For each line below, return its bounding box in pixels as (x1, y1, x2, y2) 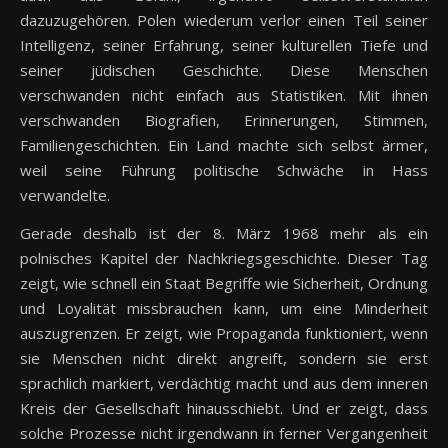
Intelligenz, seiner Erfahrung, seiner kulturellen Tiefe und (20, 35, 428, 56)
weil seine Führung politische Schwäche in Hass (20, 160, 428, 181)
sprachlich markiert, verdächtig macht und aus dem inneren (20, 373, 428, 394)
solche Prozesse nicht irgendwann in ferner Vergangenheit (20, 423, 428, 444)
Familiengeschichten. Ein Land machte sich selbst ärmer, (20, 135, 428, 156)
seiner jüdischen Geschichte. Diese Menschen (20, 60, 428, 81)
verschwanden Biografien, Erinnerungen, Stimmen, (20, 110, 428, 131)
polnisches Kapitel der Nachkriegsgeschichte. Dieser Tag (20, 248, 428, 269)
